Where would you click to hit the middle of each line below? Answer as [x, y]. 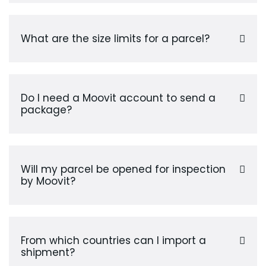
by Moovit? [48, 181]
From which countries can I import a [113, 240]
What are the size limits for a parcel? [115, 38]
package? [46, 110]
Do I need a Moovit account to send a [118, 98]
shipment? [48, 252]
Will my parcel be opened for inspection [123, 169]
